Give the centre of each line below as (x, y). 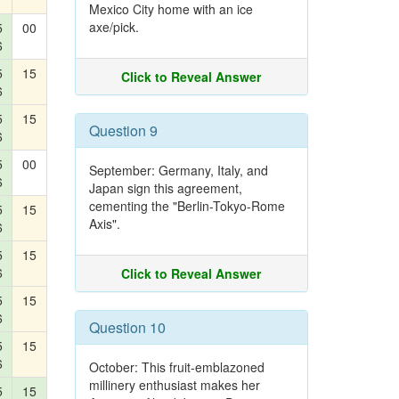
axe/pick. (114, 27)
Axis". (104, 224)
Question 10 (127, 327)
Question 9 (123, 130)
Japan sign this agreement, (165, 188)
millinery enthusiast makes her (174, 385)
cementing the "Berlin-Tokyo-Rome (187, 206)
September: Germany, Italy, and (178, 170)
